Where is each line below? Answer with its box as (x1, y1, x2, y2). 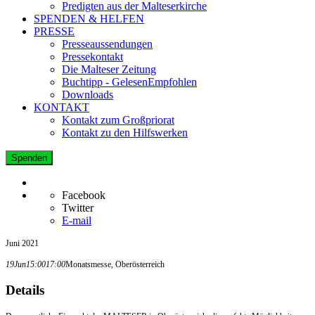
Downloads (62, 88, 113, 101)
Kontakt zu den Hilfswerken (62, 126, 188, 139)
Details (6, 283, 44, 298)
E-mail (62, 214, 91, 226)
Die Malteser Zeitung (62, 63, 156, 75)
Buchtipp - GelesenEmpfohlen (62, 75, 197, 88)
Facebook (62, 188, 105, 201)
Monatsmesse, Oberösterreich (65, 259, 165, 269)
